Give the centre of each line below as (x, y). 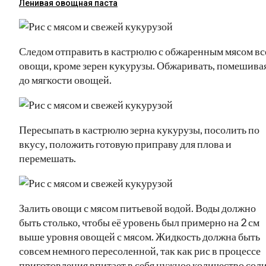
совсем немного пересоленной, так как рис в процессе (140, 250)
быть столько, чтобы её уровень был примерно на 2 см (139, 222)
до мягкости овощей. (65, 79)
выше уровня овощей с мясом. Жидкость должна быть (140, 236)
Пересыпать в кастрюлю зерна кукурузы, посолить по (139, 129)
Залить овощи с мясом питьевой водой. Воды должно (137, 208)
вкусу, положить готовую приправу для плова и (125, 143)
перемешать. (47, 158)
